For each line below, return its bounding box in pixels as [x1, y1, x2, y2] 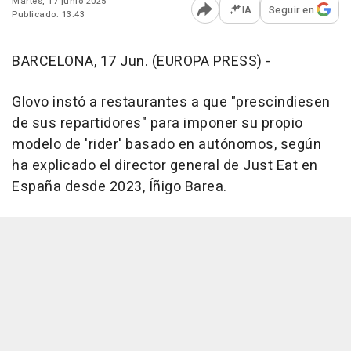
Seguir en [268, 2, 314, 17]
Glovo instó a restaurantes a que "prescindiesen [12, 91, 331, 113]
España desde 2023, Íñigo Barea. [12, 175, 227, 197]
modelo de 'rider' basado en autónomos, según [12, 133, 321, 155]
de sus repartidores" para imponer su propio [12, 112, 303, 134]
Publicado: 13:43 [12, 7, 85, 21]
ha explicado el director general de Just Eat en [12, 154, 318, 176]
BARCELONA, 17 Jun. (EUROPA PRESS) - [12, 50, 271, 72]
